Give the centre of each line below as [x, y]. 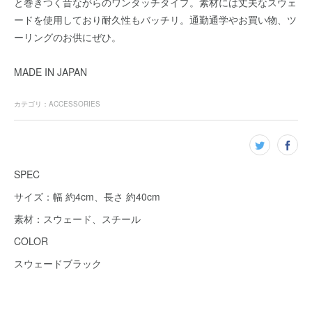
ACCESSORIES [75, 104]
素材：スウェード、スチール [77, 219]
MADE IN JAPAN [50, 72]
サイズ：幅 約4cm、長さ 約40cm [87, 196]
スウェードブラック [58, 263]
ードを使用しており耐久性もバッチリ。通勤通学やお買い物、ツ [155, 19]
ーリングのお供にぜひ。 [68, 37]
